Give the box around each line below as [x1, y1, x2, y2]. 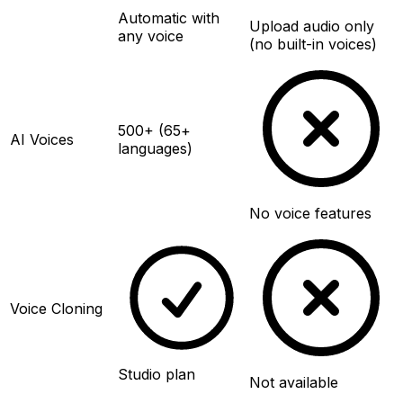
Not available [249, 372, 338, 391]
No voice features [249, 203, 372, 222]
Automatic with [118, 8, 219, 27]
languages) [118, 139, 193, 157]
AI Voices [10, 130, 74, 148]
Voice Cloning [10, 299, 103, 318]
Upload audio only [249, 16, 374, 35]
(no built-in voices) [249, 34, 377, 53]
